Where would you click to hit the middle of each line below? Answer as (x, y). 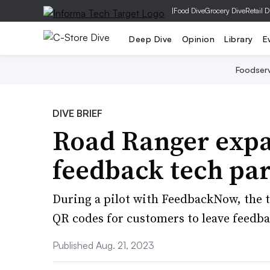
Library (239, 39)
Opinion (198, 39)
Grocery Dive (225, 11)
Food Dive (189, 11)
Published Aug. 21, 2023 (103, 245)
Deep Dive (151, 39)
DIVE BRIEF (77, 113)
